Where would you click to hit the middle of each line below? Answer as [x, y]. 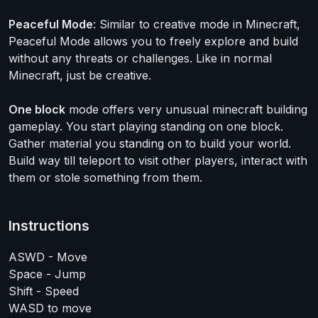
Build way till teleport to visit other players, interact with [158, 160]
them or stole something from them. [105, 177]
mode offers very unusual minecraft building [186, 109]
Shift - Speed [44, 291]
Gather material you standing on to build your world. [150, 143]
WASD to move [50, 308]
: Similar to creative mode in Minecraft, [197, 24]
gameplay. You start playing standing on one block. [146, 126]
